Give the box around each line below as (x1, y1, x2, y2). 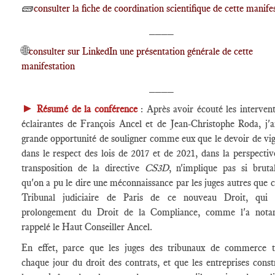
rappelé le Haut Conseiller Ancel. (21, 221, 152, 233)
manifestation (21, 60, 75, 72)
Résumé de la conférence (37, 103, 137, 115)
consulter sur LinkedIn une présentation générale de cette (29, 45, 253, 57)
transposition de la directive (21, 162, 145, 174)
